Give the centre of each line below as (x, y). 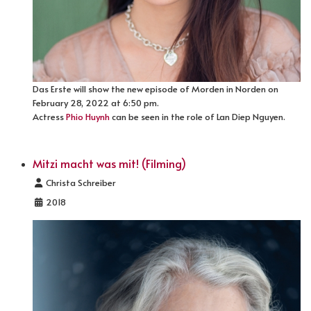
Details (47, 182)
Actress (49, 117)
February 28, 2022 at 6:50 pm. (96, 103)
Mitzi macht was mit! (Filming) (109, 163)
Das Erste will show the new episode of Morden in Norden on (155, 89)
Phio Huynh (88, 117)
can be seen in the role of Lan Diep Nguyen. (197, 117)
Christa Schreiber (80, 183)
